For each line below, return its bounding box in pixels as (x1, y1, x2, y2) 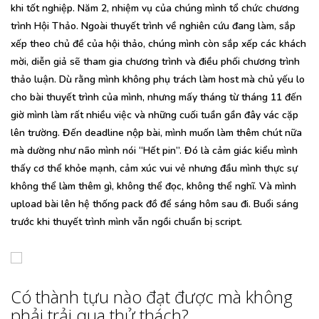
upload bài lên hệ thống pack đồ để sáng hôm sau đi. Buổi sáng (11, 197, 298, 211)
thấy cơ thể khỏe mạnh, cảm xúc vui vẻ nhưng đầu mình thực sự (11, 161, 298, 175)
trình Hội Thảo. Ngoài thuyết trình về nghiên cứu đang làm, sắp (11, 19, 296, 33)
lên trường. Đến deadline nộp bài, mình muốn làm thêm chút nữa (11, 125, 302, 140)
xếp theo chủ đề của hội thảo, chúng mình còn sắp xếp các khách (11, 36, 306, 51)
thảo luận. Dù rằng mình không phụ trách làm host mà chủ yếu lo (11, 72, 305, 86)
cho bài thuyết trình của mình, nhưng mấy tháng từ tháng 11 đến (11, 90, 302, 104)
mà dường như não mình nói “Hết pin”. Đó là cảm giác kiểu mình (11, 143, 298, 157)
